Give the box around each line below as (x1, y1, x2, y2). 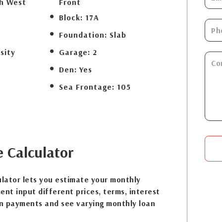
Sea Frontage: (59, 82, 115, 92)
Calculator (3, 143, 73, 162)
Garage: (59, 47, 91, 57)
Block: (59, 12, 83, 22)
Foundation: (59, 30, 108, 40)
